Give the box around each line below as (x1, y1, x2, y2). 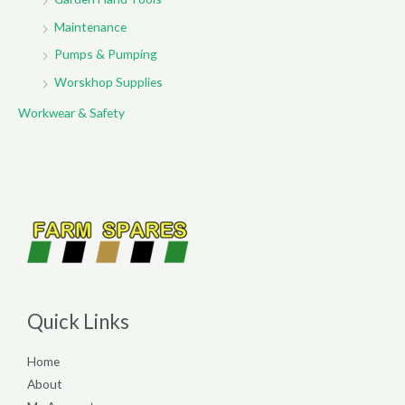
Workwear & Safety (18, 104, 125, 120)
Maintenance (54, 18, 127, 34)
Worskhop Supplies (54, 73, 163, 89)
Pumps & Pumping (54, 46, 157, 62)
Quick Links (27, 308, 129, 334)
